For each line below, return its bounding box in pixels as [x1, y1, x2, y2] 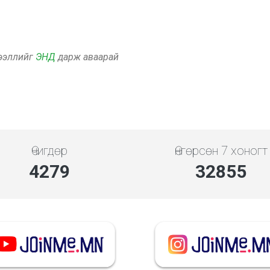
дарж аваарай [55, 51, 119, 63]
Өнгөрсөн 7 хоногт [174, 143, 268, 158]
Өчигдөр [31, 143, 67, 158]
